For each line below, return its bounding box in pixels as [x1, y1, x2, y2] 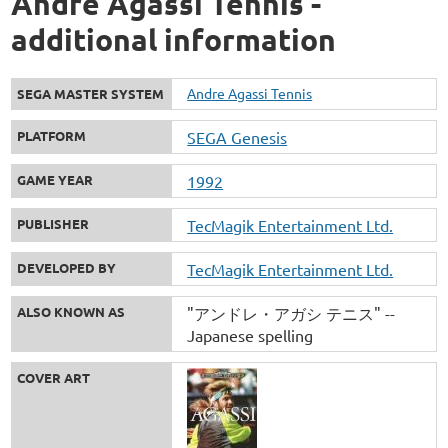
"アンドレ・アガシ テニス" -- [187, 302, 396, 323]
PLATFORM [17, 126, 87, 144]
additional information [11, 20, 337, 58]
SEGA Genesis [187, 126, 288, 147]
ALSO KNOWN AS [17, 302, 126, 320]
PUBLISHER [17, 214, 90, 232]
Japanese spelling [187, 324, 314, 345]
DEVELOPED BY [17, 258, 117, 276]
